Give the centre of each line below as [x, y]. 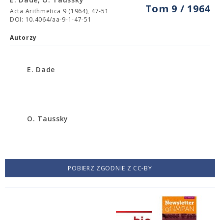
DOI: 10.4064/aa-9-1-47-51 [51, 19]
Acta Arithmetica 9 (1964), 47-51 [59, 11]
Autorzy [23, 38]
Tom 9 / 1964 [178, 9]
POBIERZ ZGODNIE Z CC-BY [110, 168]
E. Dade [41, 69]
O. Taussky [48, 119]
